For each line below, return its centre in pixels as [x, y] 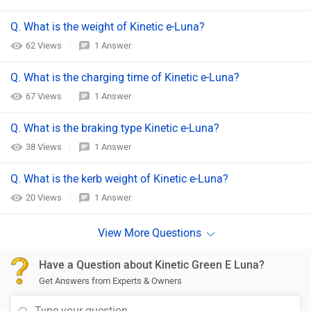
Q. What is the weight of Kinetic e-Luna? [108, 27]
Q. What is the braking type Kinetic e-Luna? [115, 128]
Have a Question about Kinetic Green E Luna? [152, 265]
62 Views [45, 45]
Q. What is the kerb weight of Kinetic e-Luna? [119, 179]
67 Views [45, 96]
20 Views [45, 197]
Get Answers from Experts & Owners [110, 281]
